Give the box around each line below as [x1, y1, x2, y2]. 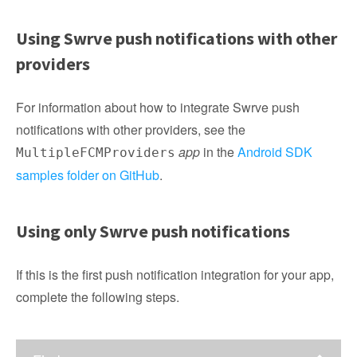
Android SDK [237, 143, 312, 161]
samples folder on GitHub [16, 166, 159, 184]
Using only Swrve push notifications [16, 220, 290, 242]
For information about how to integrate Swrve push [16, 98, 300, 116]
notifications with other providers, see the [16, 120, 245, 139]
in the [200, 143, 237, 161]
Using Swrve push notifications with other [16, 27, 337, 49]
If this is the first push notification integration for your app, [16, 265, 334, 284]
